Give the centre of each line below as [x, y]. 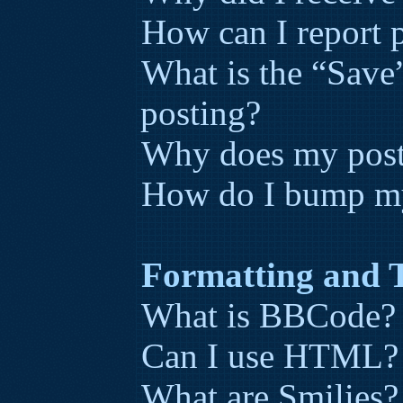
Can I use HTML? [270, 356]
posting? [201, 113]
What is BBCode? [269, 315]
